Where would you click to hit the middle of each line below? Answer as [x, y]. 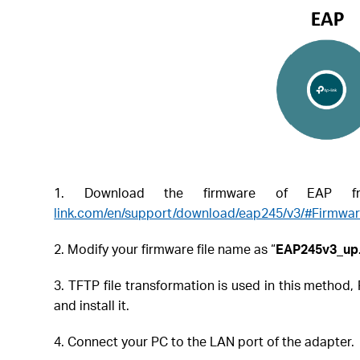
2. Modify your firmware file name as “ [165, 249]
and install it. [92, 305]
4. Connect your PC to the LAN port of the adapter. [205, 342]
